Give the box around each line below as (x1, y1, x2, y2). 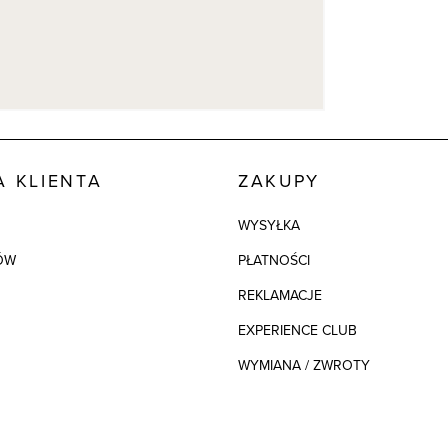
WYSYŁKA (238, 214, 300, 235)
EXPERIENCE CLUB (238, 319, 357, 340)
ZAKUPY (238, 167, 320, 193)
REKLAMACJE (238, 284, 322, 305)
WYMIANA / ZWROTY (238, 354, 370, 375)
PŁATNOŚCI (238, 249, 310, 270)
